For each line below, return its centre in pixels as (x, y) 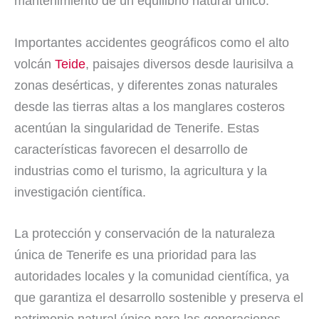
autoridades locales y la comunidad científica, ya (152, 277)
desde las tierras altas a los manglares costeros (150, 106)
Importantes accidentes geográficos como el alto (152, 42)
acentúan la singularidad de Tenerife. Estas (137, 128)
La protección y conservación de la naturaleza (145, 234)
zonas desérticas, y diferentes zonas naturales (146, 85)
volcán (35, 64)
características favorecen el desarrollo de (131, 149)
